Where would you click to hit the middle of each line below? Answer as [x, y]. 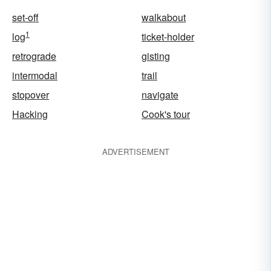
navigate [160, 95]
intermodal [35, 75]
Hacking [30, 114]
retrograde [34, 56]
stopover [31, 95]
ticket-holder [168, 37]
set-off [25, 17]
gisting [156, 56]
